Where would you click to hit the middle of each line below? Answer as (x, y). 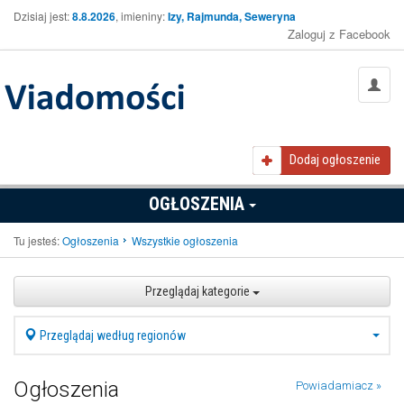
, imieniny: (142, 16)
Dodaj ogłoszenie (335, 160)
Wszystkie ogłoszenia (185, 241)
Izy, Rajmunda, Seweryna (232, 16)
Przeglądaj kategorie (198, 292)
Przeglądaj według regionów (111, 336)
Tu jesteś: (37, 241)
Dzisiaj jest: (43, 16)
